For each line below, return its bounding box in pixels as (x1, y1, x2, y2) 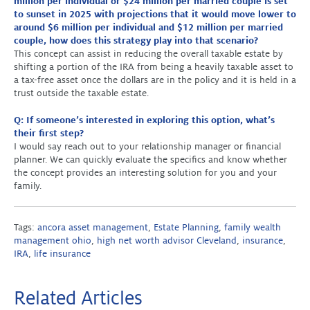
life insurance (34, 248, 91, 259)
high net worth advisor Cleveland (97, 235, 237, 246)
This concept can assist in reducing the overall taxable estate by (14, 48, 283, 59)
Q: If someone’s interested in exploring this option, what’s (14, 115, 275, 125)
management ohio (14, 235, 91, 246)
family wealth (224, 222, 281, 232)
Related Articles (14, 288, 143, 309)
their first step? (14, 128, 84, 138)
